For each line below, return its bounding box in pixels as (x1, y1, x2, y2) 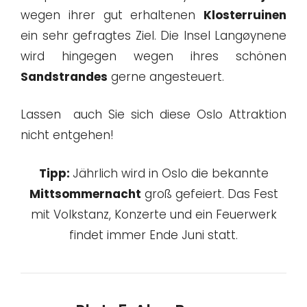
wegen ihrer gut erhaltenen (21, 6, 204, 23)
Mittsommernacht (29, 185, 141, 202)
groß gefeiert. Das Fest (140, 185, 278, 202)
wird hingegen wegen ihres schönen (21, 47, 286, 64)
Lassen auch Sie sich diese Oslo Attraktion (21, 106, 286, 123)
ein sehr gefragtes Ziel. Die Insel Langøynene (21, 27, 286, 44)
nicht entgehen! (21, 127, 114, 144)
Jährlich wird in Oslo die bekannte (72, 164, 269, 182)
